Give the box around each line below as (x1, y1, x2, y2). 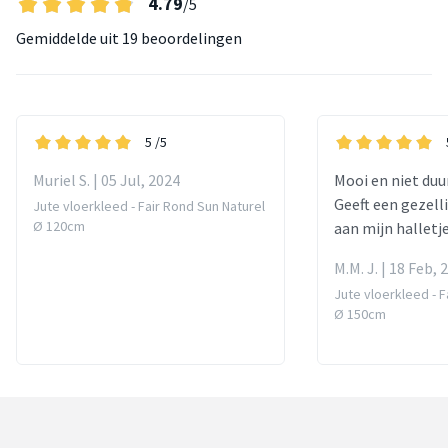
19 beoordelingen (119, 27, 242, 48)
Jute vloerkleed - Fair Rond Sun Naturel (33, 196, 265, 215)
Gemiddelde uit (16, 27, 119, 48)
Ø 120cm (33, 216, 85, 235)
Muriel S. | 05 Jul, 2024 (33, 169, 180, 190)
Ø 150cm (333, 304, 386, 323)
